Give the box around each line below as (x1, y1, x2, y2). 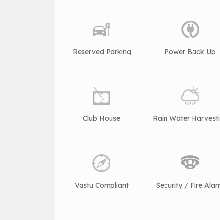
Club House (83, 114, 120, 123)
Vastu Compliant (75, 181, 129, 190)
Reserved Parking (72, 47, 131, 56)
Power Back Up (165, 47, 216, 56)
